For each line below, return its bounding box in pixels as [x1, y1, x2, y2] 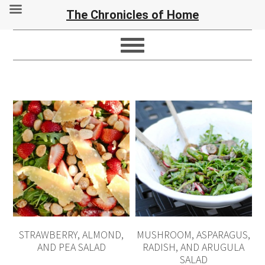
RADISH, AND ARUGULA [143, 240, 245, 254]
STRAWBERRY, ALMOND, [19, 228, 124, 242]
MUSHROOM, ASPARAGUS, [137, 228, 251, 242]
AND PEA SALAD [37, 240, 106, 254]
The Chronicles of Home [66, 8, 199, 22]
